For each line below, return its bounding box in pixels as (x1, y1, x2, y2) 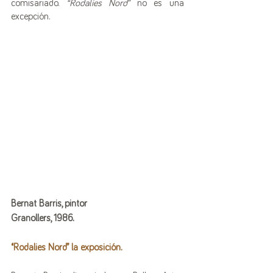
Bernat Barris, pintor (11, 199, 87, 208)
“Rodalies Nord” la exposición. (11, 243, 122, 252)
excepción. (11, 12, 50, 21)
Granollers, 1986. (11, 213, 74, 223)
